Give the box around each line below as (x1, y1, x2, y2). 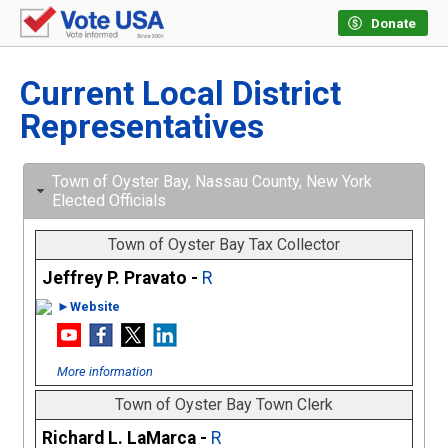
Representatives (20, 107, 264, 147)
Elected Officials (52, 191, 166, 211)
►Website (56, 299, 120, 315)
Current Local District (20, 74, 341, 114)
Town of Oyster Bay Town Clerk (115, 395, 333, 415)
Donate (371, 16, 416, 31)
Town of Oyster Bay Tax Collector (108, 235, 340, 255)
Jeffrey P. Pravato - (41, 268, 202, 289)
